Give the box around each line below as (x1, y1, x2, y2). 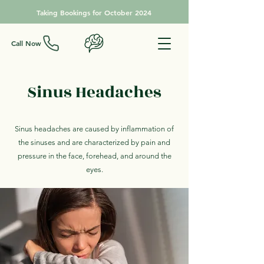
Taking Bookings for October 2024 (37, 8, 151, 17)
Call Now (11, 38, 41, 48)
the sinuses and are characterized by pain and (18, 138, 170, 147)
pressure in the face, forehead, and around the (17, 151, 171, 160)
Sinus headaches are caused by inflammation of (15, 124, 174, 133)
